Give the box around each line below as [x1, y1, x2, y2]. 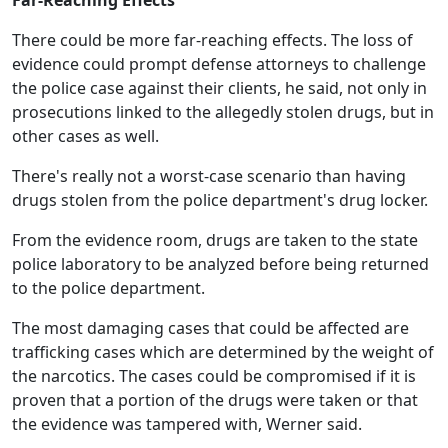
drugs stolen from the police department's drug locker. [12, 189, 428, 211]
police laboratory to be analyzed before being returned [12, 253, 429, 275]
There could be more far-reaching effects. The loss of [12, 29, 413, 51]
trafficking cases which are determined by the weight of [12, 341, 434, 363]
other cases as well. [12, 125, 159, 147]
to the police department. [12, 277, 205, 299]
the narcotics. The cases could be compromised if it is [12, 365, 416, 387]
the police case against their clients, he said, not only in [12, 77, 427, 99]
